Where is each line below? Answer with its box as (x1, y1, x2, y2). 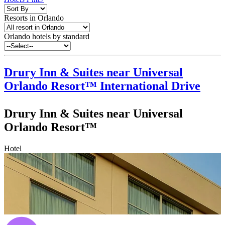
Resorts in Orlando (4, 13, 64, 22)
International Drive (100, 79, 200, 92)
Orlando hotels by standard (4, 32, 89, 41)
